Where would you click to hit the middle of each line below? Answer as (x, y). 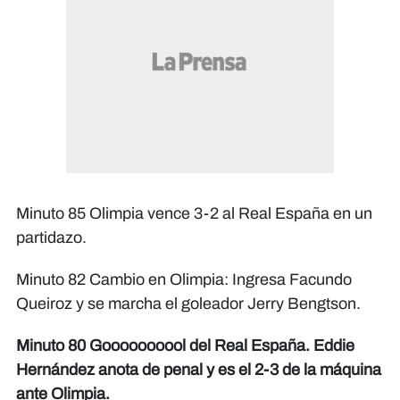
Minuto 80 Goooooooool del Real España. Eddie (185, 346)
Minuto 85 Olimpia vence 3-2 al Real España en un (194, 214)
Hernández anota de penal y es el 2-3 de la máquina (199, 370)
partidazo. (51, 238)
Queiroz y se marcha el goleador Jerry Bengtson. (188, 304)
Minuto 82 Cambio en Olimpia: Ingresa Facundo (184, 280)
